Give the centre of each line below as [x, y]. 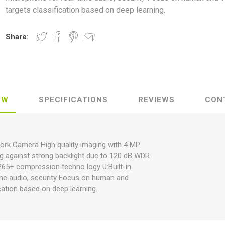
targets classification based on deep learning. [86, 10]
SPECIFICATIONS [73, 100]
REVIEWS [156, 100]
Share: [17, 37]
